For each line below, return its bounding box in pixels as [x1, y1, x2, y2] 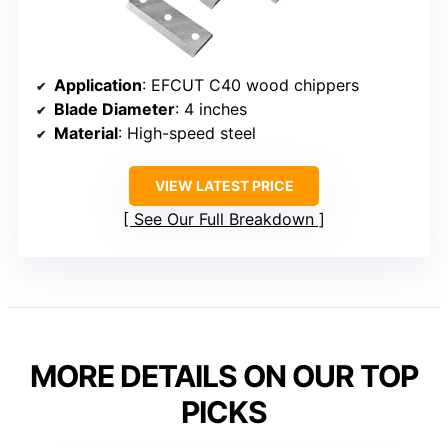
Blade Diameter [54, 99, 175, 120]
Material [54, 123, 118, 144]
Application [54, 75, 142, 96]
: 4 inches [175, 99, 247, 120]
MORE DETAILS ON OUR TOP [30, 358, 418, 395]
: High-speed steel [118, 123, 256, 144]
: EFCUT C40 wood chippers [142, 75, 359, 96]
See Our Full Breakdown [134, 209, 314, 230]
